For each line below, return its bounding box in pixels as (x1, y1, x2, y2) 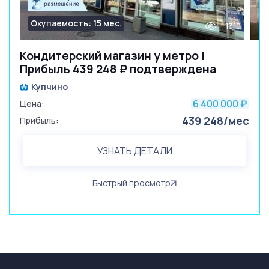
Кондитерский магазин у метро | (20, 48, 205, 64)
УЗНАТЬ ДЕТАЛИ (97, 144, 172, 157)
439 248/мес (182, 113, 249, 128)
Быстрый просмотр (92, 177, 171, 189)
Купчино (31, 81, 68, 92)
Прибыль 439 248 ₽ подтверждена (20, 61, 216, 77)
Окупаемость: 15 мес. (31, 17, 122, 29)
